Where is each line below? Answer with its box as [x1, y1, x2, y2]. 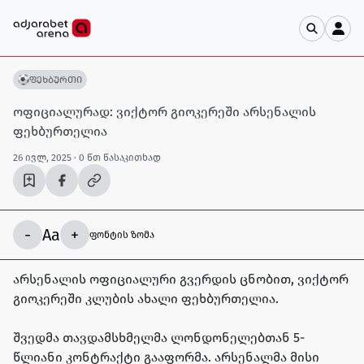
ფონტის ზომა [89, 229, 154, 240]
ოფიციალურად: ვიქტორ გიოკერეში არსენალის [13, 104, 316, 119]
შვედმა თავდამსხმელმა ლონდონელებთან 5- [13, 330, 305, 345]
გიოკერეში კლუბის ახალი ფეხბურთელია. [13, 291, 279, 306]
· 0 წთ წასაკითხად [74, 152, 161, 163]
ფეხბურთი [29, 74, 82, 85]
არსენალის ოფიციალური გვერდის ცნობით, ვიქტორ [13, 271, 349, 287]
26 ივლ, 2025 [13, 152, 71, 163]
